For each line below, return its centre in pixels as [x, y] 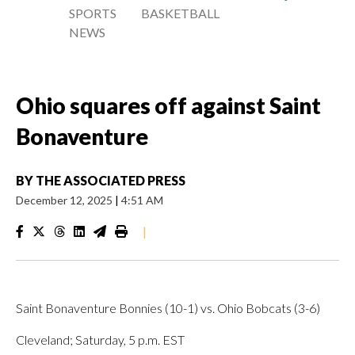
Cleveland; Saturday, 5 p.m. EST [100, 340]
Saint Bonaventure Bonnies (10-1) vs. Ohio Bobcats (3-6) [168, 308]
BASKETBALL [181, 13]
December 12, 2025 [65, 200]
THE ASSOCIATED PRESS [111, 180]
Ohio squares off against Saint [168, 105]
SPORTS [93, 13]
